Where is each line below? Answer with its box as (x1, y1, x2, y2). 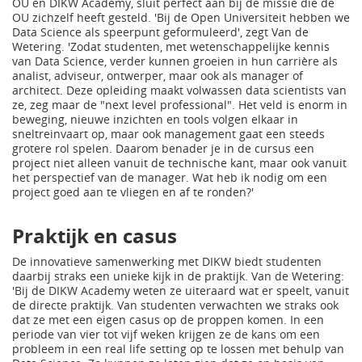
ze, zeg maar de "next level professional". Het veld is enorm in (12, 97, 347, 112)
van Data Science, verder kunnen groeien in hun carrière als (12, 53, 338, 69)
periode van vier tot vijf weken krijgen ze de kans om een (12, 326, 320, 342)
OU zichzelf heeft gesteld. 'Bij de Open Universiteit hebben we (12, 10, 350, 25)
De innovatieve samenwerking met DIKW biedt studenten (12, 254, 322, 269)
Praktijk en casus (12, 222, 177, 249)
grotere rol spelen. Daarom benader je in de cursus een (12, 141, 314, 156)
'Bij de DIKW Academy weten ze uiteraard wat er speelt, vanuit (12, 283, 349, 298)
